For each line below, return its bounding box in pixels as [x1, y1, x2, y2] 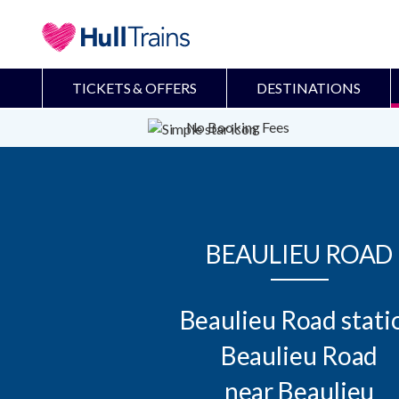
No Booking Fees [183, 118, 290, 135]
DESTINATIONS [256, 78, 361, 96]
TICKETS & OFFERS [72, 78, 197, 96]
